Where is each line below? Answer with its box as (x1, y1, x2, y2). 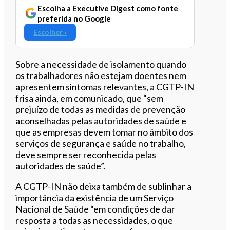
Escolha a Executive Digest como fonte (37, 3, 179, 13)
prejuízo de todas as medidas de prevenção (15, 103, 186, 115)
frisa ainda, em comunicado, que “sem (15, 92, 164, 104)
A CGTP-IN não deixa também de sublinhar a (15, 180, 192, 192)
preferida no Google (37, 13, 111, 23)
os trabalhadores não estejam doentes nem (15, 69, 187, 81)
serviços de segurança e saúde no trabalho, (15, 137, 186, 149)
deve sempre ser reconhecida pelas (15, 148, 157, 160)
